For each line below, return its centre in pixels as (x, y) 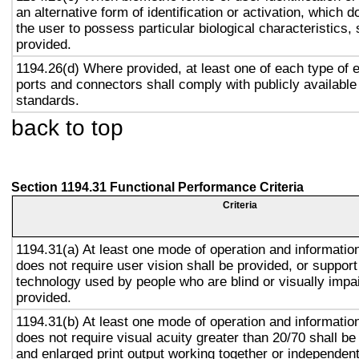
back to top (67, 127)
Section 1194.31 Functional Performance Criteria (157, 187)
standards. (48, 100)
